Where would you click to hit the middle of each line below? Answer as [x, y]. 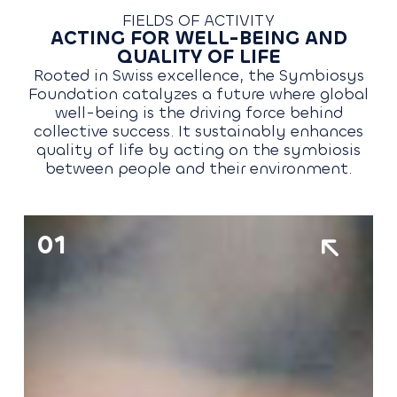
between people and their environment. [198, 169]
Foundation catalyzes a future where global [198, 94]
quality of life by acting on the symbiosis [198, 150]
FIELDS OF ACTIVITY [198, 21]
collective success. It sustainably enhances [198, 132]
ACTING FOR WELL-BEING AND [198, 39]
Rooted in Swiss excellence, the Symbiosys [198, 76]
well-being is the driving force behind [198, 113]
